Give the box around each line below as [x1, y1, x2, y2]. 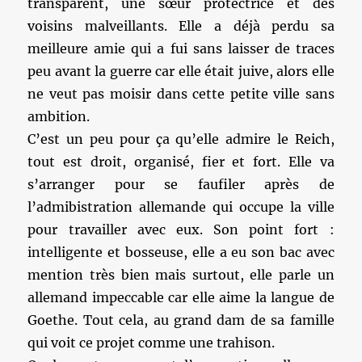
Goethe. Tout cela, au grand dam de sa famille [27, 312, 335, 328]
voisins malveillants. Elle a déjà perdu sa [27, 18, 335, 34]
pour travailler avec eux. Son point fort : [27, 221, 335, 238]
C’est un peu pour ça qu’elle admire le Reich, [27, 131, 335, 147]
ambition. [27, 108, 90, 124]
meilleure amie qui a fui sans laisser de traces [27, 40, 335, 57]
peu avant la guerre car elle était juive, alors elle [27, 63, 335, 79]
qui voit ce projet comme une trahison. [27, 335, 276, 351]
